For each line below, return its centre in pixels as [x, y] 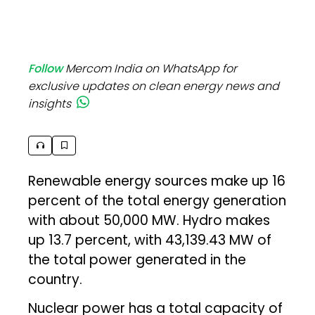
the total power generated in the [137, 259]
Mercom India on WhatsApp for [152, 68]
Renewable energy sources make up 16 [157, 181]
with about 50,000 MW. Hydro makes [149, 220]
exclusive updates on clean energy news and [154, 86]
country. [56, 279]
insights [50, 103]
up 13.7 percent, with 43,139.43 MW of [150, 240]
